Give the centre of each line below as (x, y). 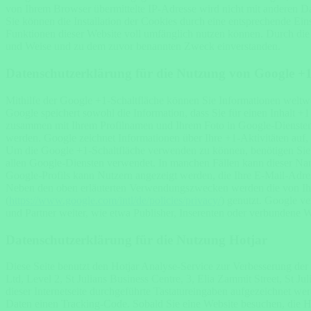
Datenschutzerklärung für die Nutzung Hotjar (136, 239)
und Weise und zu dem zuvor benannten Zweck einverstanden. (143, 47)
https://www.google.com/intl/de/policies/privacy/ (115, 200)
